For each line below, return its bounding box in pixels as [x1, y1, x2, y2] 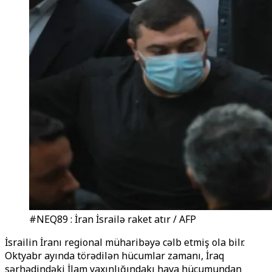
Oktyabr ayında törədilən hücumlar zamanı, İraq [5, 249, 224, 262]
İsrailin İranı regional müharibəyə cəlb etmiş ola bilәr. [5, 236, 245, 249]
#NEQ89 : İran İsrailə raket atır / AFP [29, 212, 196, 226]
